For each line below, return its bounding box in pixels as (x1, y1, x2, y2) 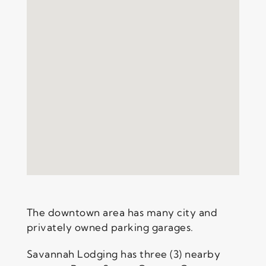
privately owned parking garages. (26, 220, 194, 233)
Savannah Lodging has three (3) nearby (26, 247, 221, 260)
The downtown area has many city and (26, 205, 218, 218)
